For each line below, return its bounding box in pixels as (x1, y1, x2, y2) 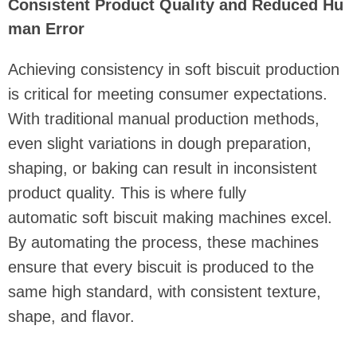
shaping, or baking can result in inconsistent (8, 159, 317, 178)
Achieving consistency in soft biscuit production (8, 61, 339, 79)
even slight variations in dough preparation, (8, 135, 312, 153)
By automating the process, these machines (8, 233, 319, 252)
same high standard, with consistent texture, (8, 283, 321, 301)
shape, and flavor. (8, 308, 135, 326)
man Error (8, 20, 84, 38)
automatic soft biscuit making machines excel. (8, 209, 332, 227)
